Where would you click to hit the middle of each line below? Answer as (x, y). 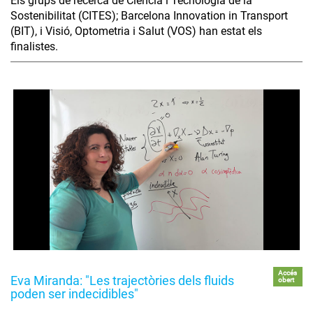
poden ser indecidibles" (74, 294)
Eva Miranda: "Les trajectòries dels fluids (122, 281)
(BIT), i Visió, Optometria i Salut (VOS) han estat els (136, 31)
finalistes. (34, 46)
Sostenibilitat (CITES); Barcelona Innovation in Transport (149, 15)
